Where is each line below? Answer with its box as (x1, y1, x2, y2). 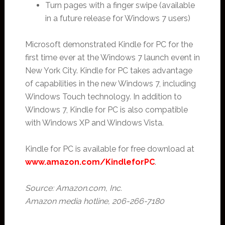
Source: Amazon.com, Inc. (25, 183, 122, 193)
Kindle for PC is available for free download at (25, 144, 194, 154)
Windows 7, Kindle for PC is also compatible (25, 105, 188, 115)
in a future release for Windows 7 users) (45, 14, 190, 23)
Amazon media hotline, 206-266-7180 (25, 196, 164, 206)
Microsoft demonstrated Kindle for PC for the (25, 40, 193, 49)
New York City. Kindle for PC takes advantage (25, 66, 192, 75)
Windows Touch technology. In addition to (25, 92, 182, 101)
